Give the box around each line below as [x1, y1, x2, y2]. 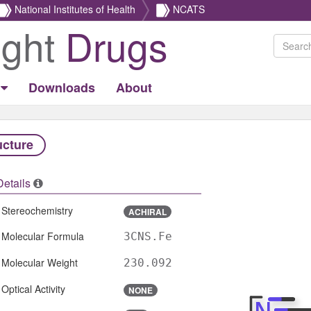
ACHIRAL [128, 205, 167, 219]
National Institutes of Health [15, 1, 135, 16]
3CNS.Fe [123, 229, 172, 243]
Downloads [28, 78, 95, 96]
